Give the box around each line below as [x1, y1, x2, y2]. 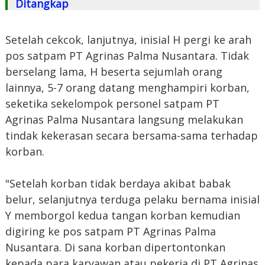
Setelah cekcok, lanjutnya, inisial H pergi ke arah [5, 32, 251, 47]
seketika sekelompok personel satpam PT [5, 96, 219, 111]
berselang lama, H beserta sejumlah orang [5, 64, 222, 79]
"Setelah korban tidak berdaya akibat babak [5, 176, 231, 190]
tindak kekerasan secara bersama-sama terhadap [5, 128, 258, 143]
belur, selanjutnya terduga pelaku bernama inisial [5, 192, 260, 206]
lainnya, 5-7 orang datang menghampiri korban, [5, 80, 250, 95]
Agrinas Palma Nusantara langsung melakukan [5, 112, 243, 127]
